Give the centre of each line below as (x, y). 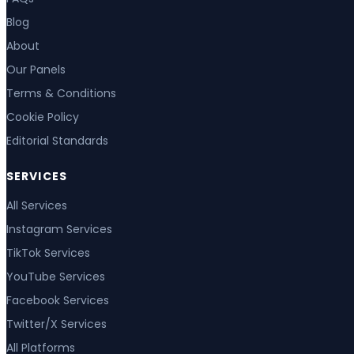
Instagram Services (59, 229)
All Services (37, 205)
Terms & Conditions (61, 94)
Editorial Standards (57, 141)
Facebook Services (58, 300)
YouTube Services (56, 276)
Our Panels (36, 70)
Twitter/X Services (56, 324)
